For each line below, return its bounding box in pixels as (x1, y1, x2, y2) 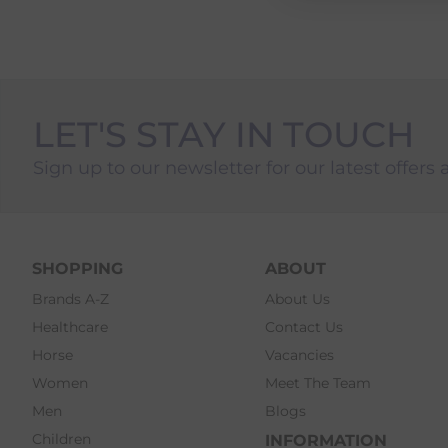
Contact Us (265, 317, 344, 336)
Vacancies (265, 345, 335, 364)
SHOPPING (32, 258, 123, 278)
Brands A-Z (32, 289, 109, 308)
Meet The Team (265, 373, 372, 392)
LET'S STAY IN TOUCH (33, 112, 414, 156)
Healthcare (32, 317, 108, 336)
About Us (265, 289, 331, 308)
